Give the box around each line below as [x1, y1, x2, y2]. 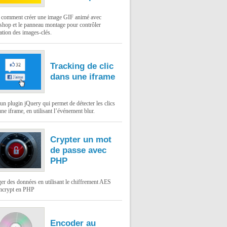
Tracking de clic [50, 61, 113, 71]
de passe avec [50, 145, 106, 155]
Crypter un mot [50, 134, 111, 144]
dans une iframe [50, 71, 115, 82]
